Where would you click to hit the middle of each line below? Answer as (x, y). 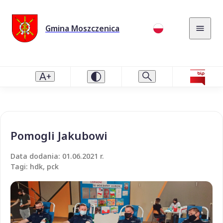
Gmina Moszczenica (82, 28)
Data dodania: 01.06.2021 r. (57, 156)
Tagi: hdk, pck (35, 166)
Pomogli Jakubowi (59, 135)
